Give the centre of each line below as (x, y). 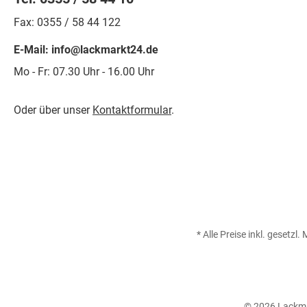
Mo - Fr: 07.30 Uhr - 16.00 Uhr (84, 72)
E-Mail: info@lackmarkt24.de (86, 50)
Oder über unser (53, 110)
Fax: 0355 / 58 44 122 (67, 22)
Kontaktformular (132, 110)
